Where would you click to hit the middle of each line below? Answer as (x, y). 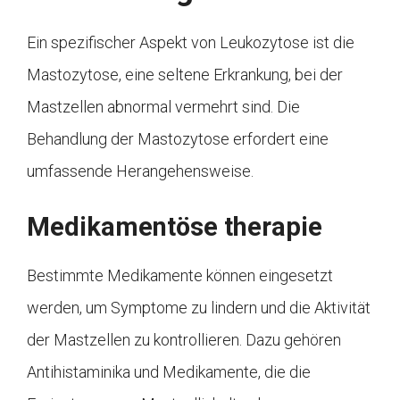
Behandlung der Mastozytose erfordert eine (178, 138)
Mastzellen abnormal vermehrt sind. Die (163, 106)
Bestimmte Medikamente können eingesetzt (180, 275)
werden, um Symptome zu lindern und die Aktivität (199, 307)
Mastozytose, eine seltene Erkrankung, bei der (185, 74)
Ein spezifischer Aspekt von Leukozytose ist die (191, 42)
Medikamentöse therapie (175, 226)
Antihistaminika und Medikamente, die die (169, 371)
